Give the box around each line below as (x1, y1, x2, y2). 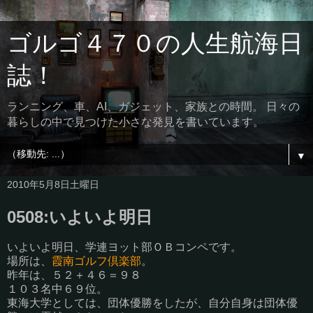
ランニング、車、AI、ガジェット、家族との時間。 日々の (7, 101, 300, 112)
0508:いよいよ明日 (7, 208, 152, 226)
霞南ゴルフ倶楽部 (52, 254, 141, 267)
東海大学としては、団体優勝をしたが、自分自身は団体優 (7, 296, 298, 309)
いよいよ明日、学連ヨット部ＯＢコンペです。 (7, 240, 242, 253)
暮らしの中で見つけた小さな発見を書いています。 (7, 116, 264, 128)
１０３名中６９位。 (7, 282, 108, 295)
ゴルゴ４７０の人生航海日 (7, 30, 303, 57)
